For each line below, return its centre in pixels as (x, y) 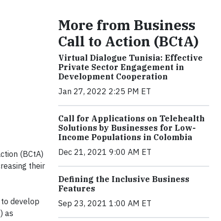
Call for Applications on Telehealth (131, 118)
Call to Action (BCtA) (129, 41)
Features (77, 188)
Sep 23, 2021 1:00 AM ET (105, 203)
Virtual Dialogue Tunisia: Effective (130, 58)
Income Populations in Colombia (125, 137)
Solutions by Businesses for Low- (127, 128)
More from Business (127, 25)
